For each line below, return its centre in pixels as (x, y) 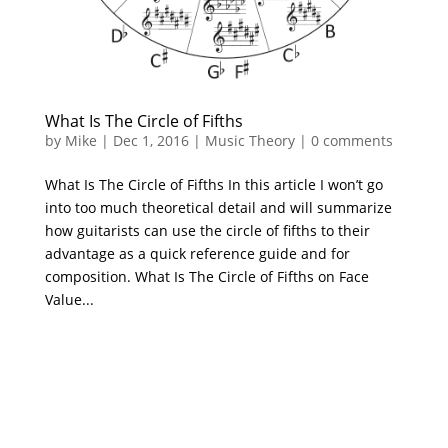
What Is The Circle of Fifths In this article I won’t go (213, 185)
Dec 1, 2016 (150, 141)
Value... (69, 300)
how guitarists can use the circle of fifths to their (207, 231)
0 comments (351, 141)
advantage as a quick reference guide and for (197, 254)
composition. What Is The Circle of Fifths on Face (206, 277)
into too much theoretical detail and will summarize (218, 208)
